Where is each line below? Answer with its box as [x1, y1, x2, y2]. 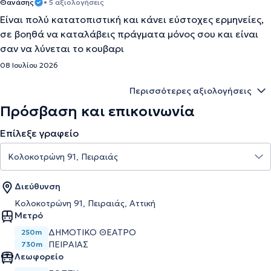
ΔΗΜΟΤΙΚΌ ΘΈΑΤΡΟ [48, 227, 136, 238]
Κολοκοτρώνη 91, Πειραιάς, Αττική [15, 198, 155, 209]
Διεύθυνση [15, 181, 60, 192]
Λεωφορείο [15, 251, 64, 262]
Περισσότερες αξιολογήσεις [129, 85, 252, 96]
